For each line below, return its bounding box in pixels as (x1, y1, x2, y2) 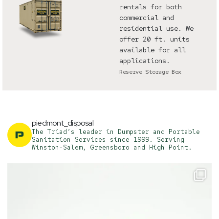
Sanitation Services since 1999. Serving (32, 135, 184, 144)
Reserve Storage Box (119, 67, 182, 76)
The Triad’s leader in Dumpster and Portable (32, 127, 200, 136)
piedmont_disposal (32, 117, 93, 128)
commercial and (119, 13, 174, 22)
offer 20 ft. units (119, 34, 190, 44)
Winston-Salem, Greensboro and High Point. (32, 143, 192, 152)
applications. (119, 56, 170, 65)
